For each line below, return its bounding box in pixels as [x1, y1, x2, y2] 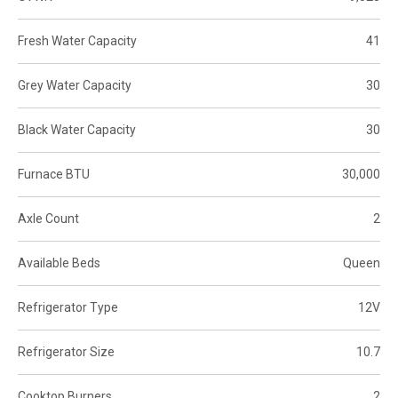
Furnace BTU [18, 166, 90, 181]
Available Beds [18, 255, 100, 270]
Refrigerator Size [18, 344, 115, 359]
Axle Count [18, 211, 79, 226]
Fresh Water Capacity [18, 33, 137, 48]
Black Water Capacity [18, 122, 136, 137]
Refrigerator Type [18, 299, 118, 314]
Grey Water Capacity [18, 77, 131, 92]
